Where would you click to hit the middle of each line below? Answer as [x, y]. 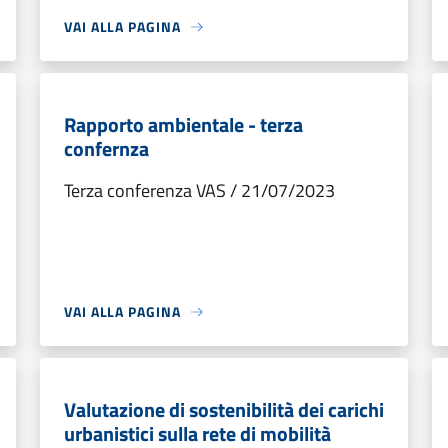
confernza [106, 148]
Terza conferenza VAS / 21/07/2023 [199, 190]
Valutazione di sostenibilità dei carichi [224, 409]
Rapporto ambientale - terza [183, 124]
